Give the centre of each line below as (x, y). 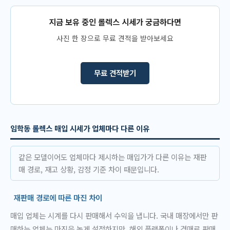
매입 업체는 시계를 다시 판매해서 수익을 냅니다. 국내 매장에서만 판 (114, 216)
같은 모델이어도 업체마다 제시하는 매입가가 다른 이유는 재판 (112, 157)
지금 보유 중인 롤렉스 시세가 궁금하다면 (115, 22)
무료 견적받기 (115, 73)
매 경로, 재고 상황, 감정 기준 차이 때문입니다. (89, 169)
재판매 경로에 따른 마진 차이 (58, 197)
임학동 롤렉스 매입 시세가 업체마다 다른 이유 (80, 128)
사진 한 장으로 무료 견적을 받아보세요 (115, 38)
